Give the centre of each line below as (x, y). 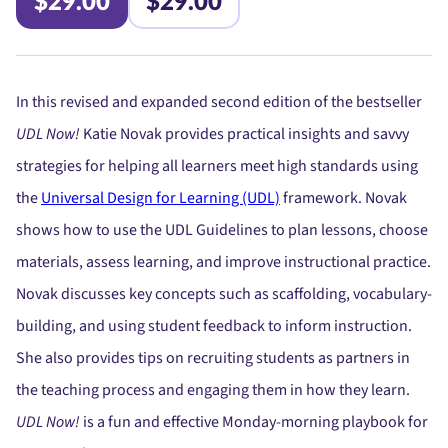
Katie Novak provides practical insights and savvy (244, 134)
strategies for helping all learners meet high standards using (217, 166)
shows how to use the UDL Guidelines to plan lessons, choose (222, 230)
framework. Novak (343, 198)
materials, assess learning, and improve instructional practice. (223, 262)
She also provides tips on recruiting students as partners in (213, 358)
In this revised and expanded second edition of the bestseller (219, 102)
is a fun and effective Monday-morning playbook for (254, 422)
